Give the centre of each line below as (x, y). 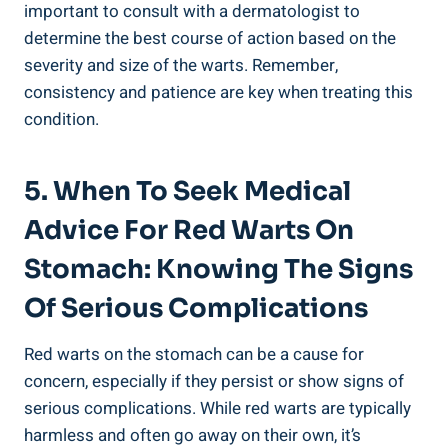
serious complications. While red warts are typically (217, 408)
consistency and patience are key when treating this (218, 92)
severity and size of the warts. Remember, (181, 65)
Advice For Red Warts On (189, 230)
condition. (61, 119)
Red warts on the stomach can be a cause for (194, 354)
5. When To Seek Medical (187, 191)
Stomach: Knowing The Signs (218, 269)
